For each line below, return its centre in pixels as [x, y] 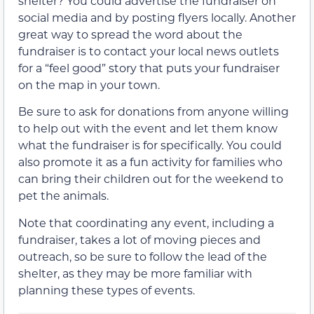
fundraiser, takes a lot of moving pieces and [139, 239]
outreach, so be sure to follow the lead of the [143, 256]
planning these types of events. [107, 289]
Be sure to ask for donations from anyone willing [153, 111]
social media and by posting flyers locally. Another [157, 17]
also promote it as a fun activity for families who [150, 162]
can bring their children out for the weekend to [151, 179]
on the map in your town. [89, 84]
